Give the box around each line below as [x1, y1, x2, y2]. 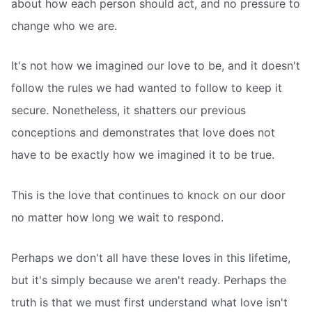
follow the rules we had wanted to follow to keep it [11, 81, 282, 95]
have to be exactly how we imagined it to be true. [11, 148, 274, 162]
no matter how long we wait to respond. [11, 210, 224, 224]
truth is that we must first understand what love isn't [11, 295, 288, 309]
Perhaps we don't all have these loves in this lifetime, [11, 250, 290, 265]
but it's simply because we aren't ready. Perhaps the [11, 272, 286, 287]
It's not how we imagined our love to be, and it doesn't [11, 58, 300, 73]
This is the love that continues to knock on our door [11, 188, 286, 202]
